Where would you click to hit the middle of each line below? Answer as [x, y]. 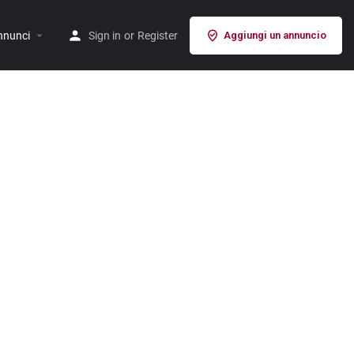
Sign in [105, 35]
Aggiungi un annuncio [275, 35]
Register [158, 35]
